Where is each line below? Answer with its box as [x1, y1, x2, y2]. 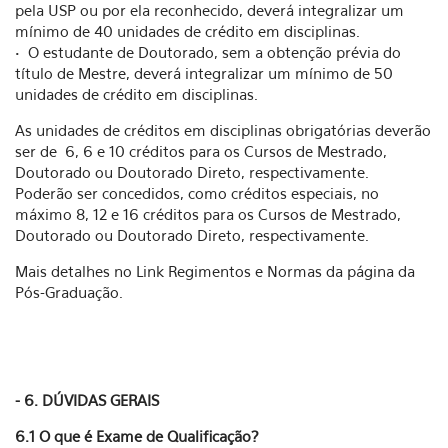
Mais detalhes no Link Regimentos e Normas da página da [15, 262, 415, 280]
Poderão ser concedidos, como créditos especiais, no [15, 184, 379, 202]
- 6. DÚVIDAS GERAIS [15, 391, 159, 409]
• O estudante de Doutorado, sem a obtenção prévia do [15, 43, 401, 61]
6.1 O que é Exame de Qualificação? [15, 427, 259, 445]
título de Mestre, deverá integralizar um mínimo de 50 [15, 64, 393, 82]
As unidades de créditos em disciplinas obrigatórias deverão [15, 121, 431, 139]
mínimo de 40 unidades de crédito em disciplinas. [15, 22, 360, 40]
